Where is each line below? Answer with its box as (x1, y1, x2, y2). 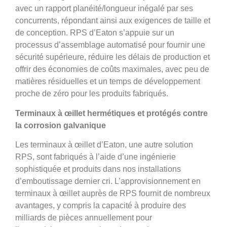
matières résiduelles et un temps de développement (15, 77, 200, 86)
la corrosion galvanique (15, 121, 106, 130)
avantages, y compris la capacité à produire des (15, 201, 186, 210)
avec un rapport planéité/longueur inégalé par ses (15, 4, 193, 13)
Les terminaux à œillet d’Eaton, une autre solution (15, 140, 193, 149)
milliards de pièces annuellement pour (15, 213, 152, 222)
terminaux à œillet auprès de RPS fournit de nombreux (15, 188, 210, 198)
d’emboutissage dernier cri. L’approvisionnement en (15, 176, 201, 185)
